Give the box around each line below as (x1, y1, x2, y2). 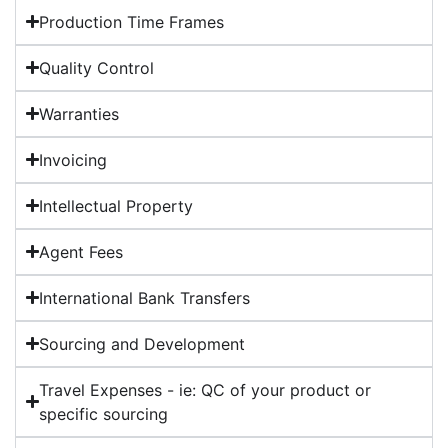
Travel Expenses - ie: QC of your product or (39, 379, 372, 400)
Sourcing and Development (39, 333, 246, 354)
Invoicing (39, 149, 108, 170)
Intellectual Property (39, 195, 194, 216)
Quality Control (39, 57, 155, 78)
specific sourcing (39, 403, 169, 424)
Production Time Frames (39, 11, 225, 32)
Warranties (39, 103, 120, 124)
